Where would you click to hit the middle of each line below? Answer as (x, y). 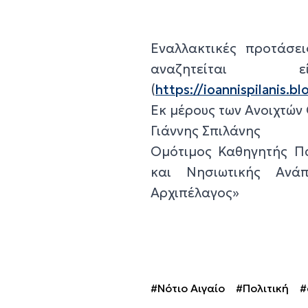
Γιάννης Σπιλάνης (206, 130)
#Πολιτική (263, 288)
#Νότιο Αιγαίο (188, 288)
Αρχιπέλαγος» (197, 192)
